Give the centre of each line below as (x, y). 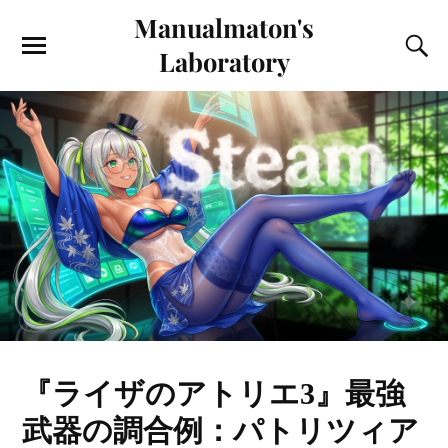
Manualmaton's (224, 27)
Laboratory (224, 61)
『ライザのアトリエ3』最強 (214, 393)
